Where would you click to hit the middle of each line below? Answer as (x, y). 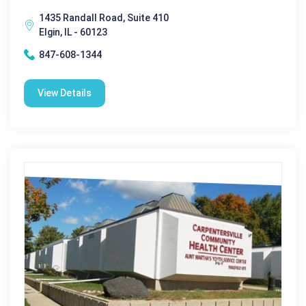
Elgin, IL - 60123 (73, 32)
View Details (65, 93)
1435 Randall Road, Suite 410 (104, 17)
